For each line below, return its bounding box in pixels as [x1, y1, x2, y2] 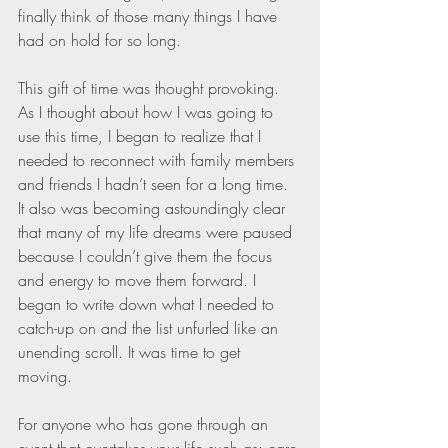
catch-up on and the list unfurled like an [18, 317, 283, 340]
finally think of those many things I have [18, 5, 282, 28]
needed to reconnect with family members [18, 149, 299, 172]
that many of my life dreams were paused [18, 221, 297, 244]
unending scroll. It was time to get [18, 341, 245, 364]
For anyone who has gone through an [18, 413, 273, 436]
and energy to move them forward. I [18, 269, 261, 292]
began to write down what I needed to [18, 293, 279, 316]
